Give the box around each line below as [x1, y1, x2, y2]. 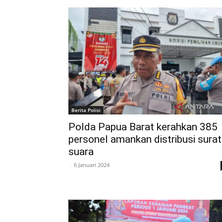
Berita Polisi [71, 107, 101, 113]
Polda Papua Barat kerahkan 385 [68, 121, 218, 133]
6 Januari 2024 [74, 161, 110, 168]
